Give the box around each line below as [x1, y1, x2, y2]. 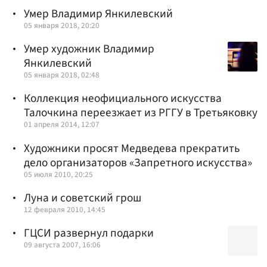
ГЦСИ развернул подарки [24, 224, 154, 241]
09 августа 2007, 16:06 [24, 238, 101, 250]
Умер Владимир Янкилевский [24, 5, 173, 22]
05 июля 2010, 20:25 [24, 168, 93, 180]
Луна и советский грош [24, 189, 141, 206]
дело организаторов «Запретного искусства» [24, 154, 252, 171]
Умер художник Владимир [24, 41, 154, 58]
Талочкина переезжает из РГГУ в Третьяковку [24, 104, 257, 122]
